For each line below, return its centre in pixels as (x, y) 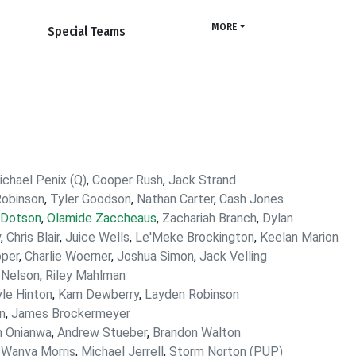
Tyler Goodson (91, 199)
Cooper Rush (128, 180)
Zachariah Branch (209, 218)
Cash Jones (252, 199)
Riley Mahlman (85, 275)
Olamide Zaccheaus (102, 218)
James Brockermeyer (71, 313)
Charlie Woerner (68, 256)
